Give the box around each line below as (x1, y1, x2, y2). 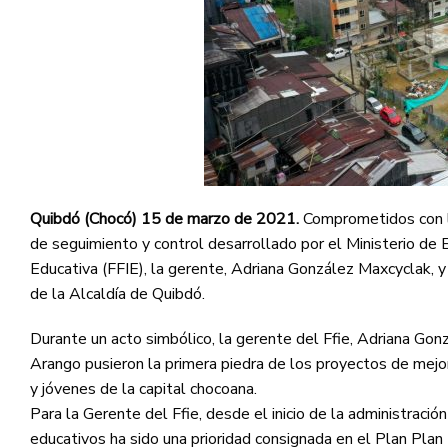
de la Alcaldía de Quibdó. (30, 282, 205, 305)
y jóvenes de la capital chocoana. (30, 378, 257, 401)
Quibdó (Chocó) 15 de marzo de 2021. (30, 207, 303, 230)
